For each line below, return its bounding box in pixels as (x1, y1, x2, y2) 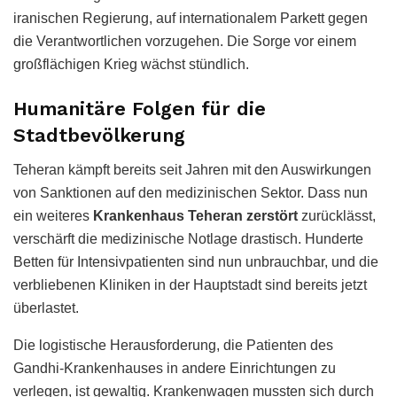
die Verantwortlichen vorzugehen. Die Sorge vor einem (13, 34, 356, 50)
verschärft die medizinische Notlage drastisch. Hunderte (13, 230, 363, 246)
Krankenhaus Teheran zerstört (93, 207, 298, 223)
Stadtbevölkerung (13, 124, 185, 146)
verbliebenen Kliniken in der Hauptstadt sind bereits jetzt (13, 276, 367, 292)
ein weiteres (13, 207, 93, 223)
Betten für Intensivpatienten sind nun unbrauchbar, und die (13, 253, 378, 269)
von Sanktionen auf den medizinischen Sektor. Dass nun (13, 184, 368, 200)
